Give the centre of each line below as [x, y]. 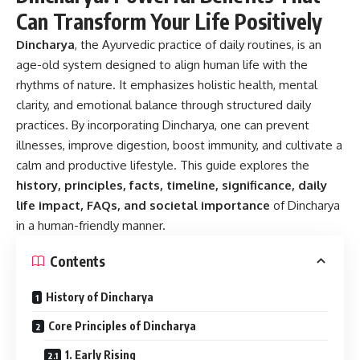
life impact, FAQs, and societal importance [143, 205]
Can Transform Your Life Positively [169, 21]
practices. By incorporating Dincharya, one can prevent [163, 125]
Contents [78, 261]
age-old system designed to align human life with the [162, 65]
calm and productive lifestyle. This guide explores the [163, 165]
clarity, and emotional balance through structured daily [164, 105]
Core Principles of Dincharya [122, 326]
